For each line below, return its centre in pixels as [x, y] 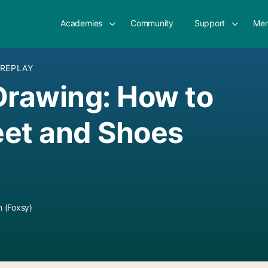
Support [210, 23]
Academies [82, 23]
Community [152, 23]
